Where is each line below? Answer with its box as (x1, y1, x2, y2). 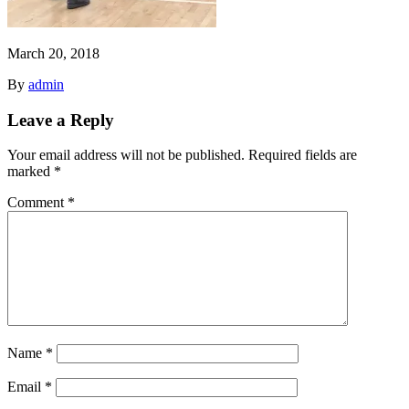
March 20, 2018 (7, 45, 100, 61)
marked (7, 163, 54, 180)
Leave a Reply (7, 110, 114, 130)
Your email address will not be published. (7, 147, 245, 163)
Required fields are (248, 147, 357, 163)
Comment (7, 194, 68, 211)
